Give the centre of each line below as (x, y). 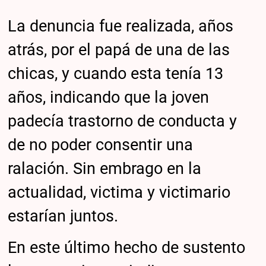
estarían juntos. (63, 216)
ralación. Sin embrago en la (105, 168)
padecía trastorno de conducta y (123, 121)
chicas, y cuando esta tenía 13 (116, 73)
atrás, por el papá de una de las (119, 50)
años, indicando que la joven (109, 97)
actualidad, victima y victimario (119, 192)
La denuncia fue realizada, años (121, 26)
